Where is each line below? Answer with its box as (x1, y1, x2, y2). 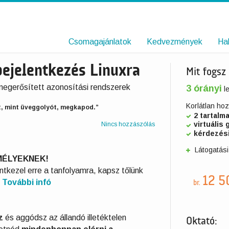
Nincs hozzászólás (101, 121, 155, 128)
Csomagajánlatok (68, 37, 131, 46)
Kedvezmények (147, 37, 202, 46)
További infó (2, 178, 51, 187)
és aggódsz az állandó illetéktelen (3, 213, 126, 222)
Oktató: (186, 216, 217, 227)
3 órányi (186, 83, 222, 94)
